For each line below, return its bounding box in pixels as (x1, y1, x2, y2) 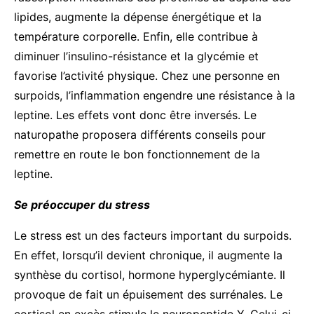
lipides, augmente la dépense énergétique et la (14, 9, 261, 24)
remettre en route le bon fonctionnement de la (14, 146, 260, 161)
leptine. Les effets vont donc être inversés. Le (14, 107, 257, 122)
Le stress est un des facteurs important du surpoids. (14, 228, 292, 243)
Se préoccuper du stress (14, 197, 150, 212)
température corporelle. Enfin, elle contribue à (14, 29, 258, 43)
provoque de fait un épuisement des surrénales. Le (14, 287, 282, 301)
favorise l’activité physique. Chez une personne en (14, 68, 280, 83)
